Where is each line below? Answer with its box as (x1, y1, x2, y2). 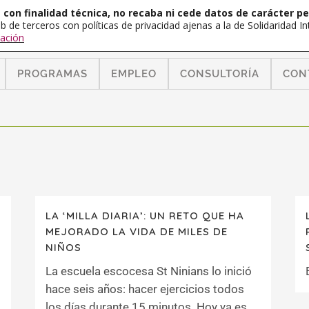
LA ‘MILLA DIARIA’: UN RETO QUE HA (46, 209, 244, 222)
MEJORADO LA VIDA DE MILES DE (46, 225, 228, 238)
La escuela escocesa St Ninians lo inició (46, 264, 252, 278)
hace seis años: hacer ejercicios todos (46, 282, 244, 296)
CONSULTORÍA (180, 68, 259, 80)
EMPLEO (111, 68, 157, 80)
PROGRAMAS (17, 68, 88, 80)
